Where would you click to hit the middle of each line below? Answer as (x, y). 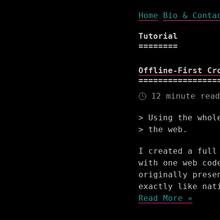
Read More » (165, 198)
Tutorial (158, 36)
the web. (168, 129)
